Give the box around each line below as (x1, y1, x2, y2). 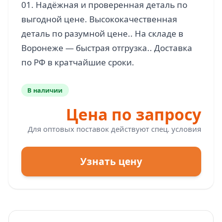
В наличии (27, 85, 63, 95)
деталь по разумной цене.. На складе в (21, 28, 183, 39)
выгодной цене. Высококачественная (21, 13, 177, 25)
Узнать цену (80, 155, 142, 168)
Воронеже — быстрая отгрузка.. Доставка (21, 42, 192, 54)
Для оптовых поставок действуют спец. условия (27, 123, 201, 134)
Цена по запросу (65, 103, 201, 125)
